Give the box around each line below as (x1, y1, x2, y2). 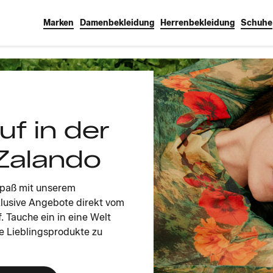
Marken (43, 18, 74, 28)
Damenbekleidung (80, 18, 154, 28)
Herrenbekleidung (160, 18, 235, 28)
